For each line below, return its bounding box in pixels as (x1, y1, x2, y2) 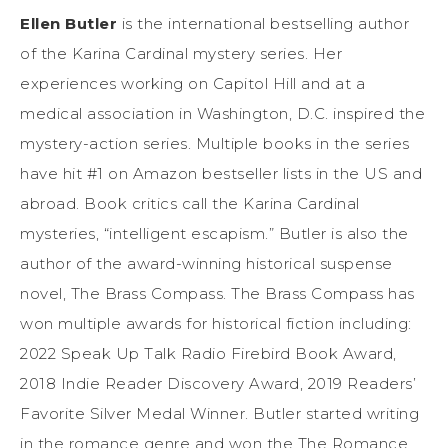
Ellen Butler (20, 14, 117, 34)
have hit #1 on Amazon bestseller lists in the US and (20, 164, 422, 184)
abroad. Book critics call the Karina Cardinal (20, 194, 360, 214)
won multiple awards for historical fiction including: (20, 314, 412, 334)
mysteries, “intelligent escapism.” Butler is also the (20, 224, 409, 244)
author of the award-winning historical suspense (20, 254, 393, 274)
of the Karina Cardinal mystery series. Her (20, 44, 342, 64)
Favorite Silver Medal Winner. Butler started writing (20, 404, 419, 424)
